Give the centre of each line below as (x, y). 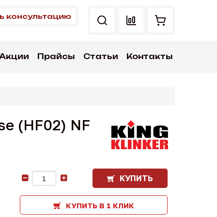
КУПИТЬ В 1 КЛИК (100, 205)
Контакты (149, 56)
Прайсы (56, 56)
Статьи (101, 56)
